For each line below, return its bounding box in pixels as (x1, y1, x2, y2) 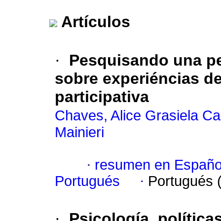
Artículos (61, 13, 130, 31)
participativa (55, 88, 149, 106)
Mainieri (55, 124, 104, 141)
